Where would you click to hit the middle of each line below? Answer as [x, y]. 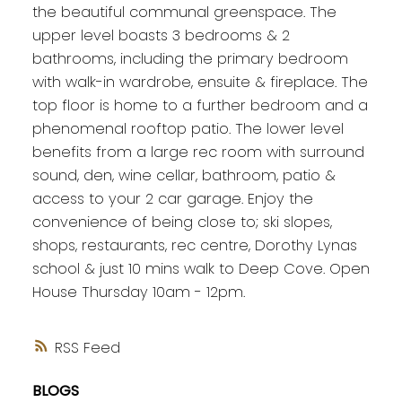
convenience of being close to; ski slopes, [182, 222]
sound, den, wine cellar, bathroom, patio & [184, 175]
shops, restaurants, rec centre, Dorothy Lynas [194, 245]
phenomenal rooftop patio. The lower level [188, 128]
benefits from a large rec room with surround [198, 152]
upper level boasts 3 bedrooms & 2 [161, 35]
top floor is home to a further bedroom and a [200, 105]
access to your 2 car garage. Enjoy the [172, 198]
